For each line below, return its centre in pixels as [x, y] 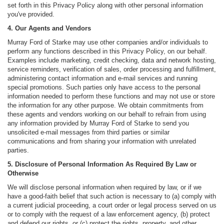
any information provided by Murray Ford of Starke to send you [98, 123]
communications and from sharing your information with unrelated [102, 141]
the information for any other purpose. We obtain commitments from [105, 105]
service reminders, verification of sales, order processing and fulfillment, [112, 69]
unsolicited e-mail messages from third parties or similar [88, 132]
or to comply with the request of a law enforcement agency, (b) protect [109, 214]
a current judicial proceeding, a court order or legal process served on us [112, 205]
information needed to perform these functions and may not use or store [111, 96]
